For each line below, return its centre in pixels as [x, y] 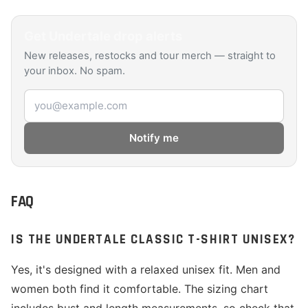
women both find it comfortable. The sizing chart [140, 289]
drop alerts [146, 36]
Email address [60, 97]
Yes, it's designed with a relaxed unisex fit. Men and [146, 269]
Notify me [154, 138]
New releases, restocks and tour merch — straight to [150, 56]
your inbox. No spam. [75, 71]
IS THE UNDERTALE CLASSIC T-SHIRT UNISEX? [153, 240]
